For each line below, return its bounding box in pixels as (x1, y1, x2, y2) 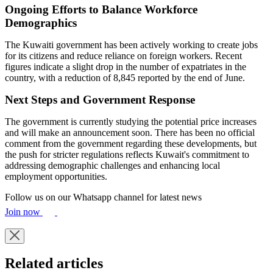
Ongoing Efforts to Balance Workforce (5, 2, 197, 16)
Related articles (5, 255, 103, 272)
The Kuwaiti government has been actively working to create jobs (5, 39, 258, 50)
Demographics (5, 16, 77, 29)
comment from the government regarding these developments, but (5, 138, 257, 149)
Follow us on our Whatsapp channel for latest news (5, 191, 202, 202)
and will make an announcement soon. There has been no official (5, 127, 255, 138)
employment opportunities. (5, 171, 107, 182)
